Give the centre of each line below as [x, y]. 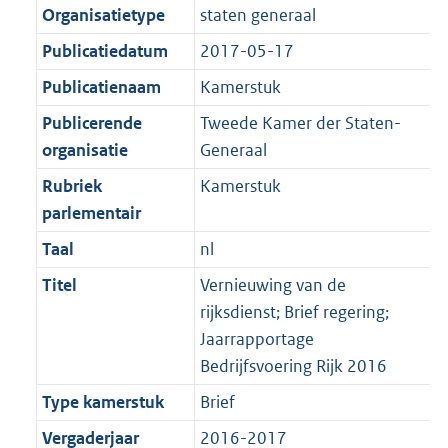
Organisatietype [103, 15]
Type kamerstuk [102, 402]
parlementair [91, 213]
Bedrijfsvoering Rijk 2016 [293, 366]
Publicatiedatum [104, 51]
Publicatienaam [101, 87]
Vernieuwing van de [272, 285]
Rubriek [71, 186]
